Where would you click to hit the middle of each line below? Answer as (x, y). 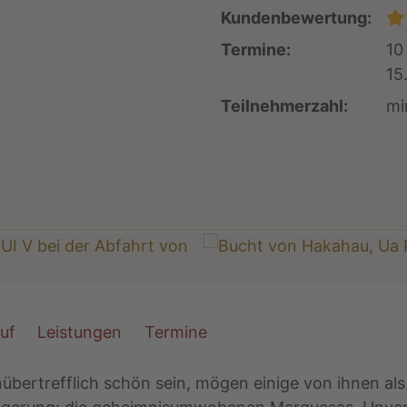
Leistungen (80, 333)
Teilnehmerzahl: (285, 106)
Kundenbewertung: (297, 18)
